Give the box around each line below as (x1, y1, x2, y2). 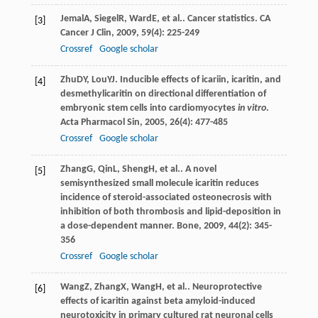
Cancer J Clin (60, 27, 111, 38)
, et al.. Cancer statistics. (156, 13, 260, 24)
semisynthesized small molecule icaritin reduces (60, 177, 259, 189)
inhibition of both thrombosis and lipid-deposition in (60, 206, 281, 217)
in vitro (237, 102, 266, 114)
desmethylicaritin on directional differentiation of (60, 88, 266, 99)
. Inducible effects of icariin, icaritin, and (114, 74, 281, 85)
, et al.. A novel (154, 163, 216, 175)
